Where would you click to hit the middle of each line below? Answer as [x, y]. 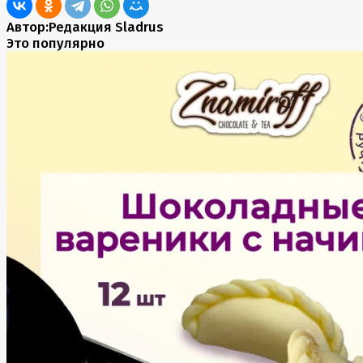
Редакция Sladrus [106, 27]
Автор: [28, 27]
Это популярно [56, 43]
